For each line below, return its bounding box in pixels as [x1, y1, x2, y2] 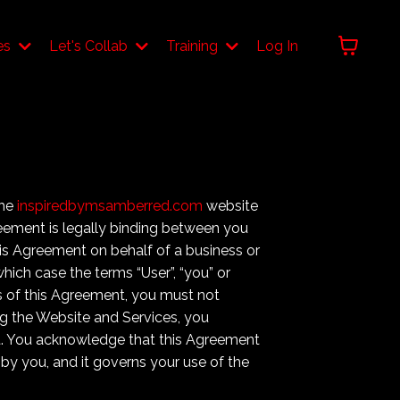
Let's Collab [49, 37, 131, 54]
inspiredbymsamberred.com [16, 196, 203, 214]
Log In [256, 37, 298, 54]
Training [166, 37, 221, 54]
